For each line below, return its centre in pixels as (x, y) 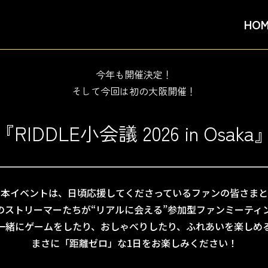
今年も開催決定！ (134, 74)
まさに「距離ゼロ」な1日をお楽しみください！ (134, 243)
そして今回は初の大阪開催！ (134, 91)
